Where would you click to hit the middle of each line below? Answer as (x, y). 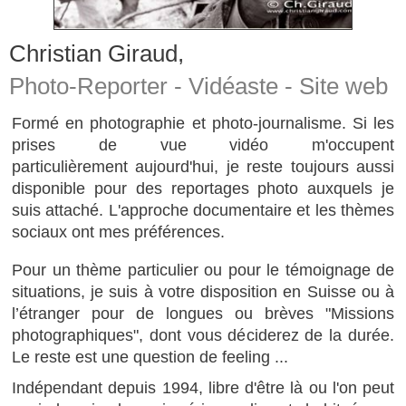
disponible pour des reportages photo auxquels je (203, 188)
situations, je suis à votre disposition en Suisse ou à (203, 292)
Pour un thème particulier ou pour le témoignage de (203, 270)
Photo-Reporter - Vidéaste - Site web (198, 86)
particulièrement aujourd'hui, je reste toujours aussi (203, 167)
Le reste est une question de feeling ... (150, 357)
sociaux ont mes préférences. (118, 232)
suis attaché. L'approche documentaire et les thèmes (203, 210)
